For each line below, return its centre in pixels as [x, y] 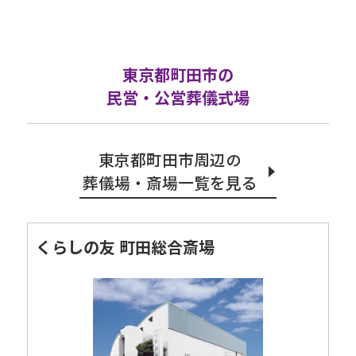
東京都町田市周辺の [170, 160]
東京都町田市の [178, 75]
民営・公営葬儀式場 [178, 98]
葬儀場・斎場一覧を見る [170, 183]
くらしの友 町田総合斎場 [125, 247]
